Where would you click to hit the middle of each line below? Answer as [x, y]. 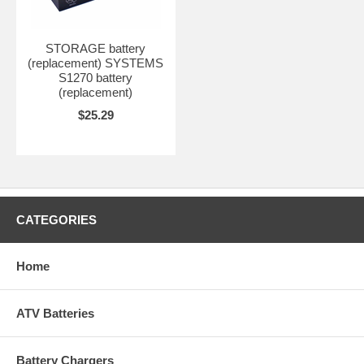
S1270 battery [96, 77]
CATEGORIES [56, 219]
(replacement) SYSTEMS [96, 63]
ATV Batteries [55, 313]
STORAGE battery [96, 48]
